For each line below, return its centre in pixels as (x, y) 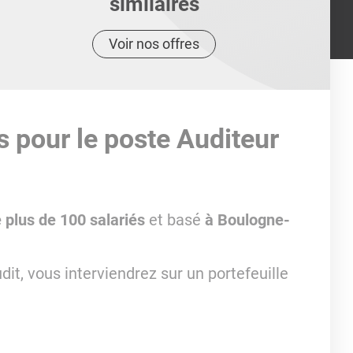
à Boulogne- (247, 220)
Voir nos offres (154, 44)
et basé (176, 220)
